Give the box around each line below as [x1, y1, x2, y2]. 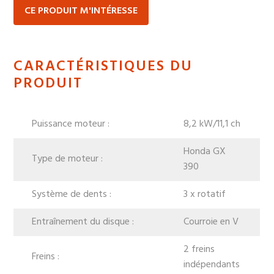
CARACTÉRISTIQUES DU [13, 54, 193, 78]
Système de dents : [32, 186, 112, 202]
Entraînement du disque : [32, 213, 135, 230]
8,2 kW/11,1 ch [183, 116, 241, 132]
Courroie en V [183, 213, 239, 230]
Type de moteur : [32, 150, 103, 167]
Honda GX [183, 143, 226, 160]
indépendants [183, 256, 240, 273]
